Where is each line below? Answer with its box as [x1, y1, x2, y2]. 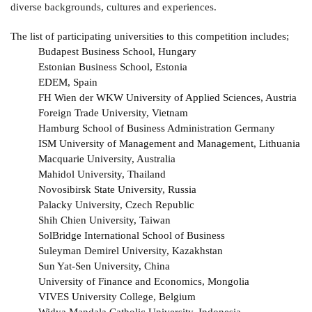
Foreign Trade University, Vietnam [38, 107, 188, 119]
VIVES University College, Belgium [38, 291, 196, 303]
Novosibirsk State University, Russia [38, 184, 196, 196]
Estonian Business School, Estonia [38, 61, 187, 73]
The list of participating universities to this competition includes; [10, 31, 289, 42]
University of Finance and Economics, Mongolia [38, 276, 249, 288]
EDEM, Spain [38, 77, 97, 88]
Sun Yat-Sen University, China [38, 260, 170, 272]
